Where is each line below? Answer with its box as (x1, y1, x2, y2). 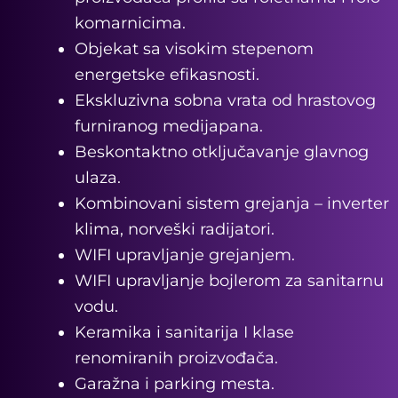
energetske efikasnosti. (75, 65, 259, 85)
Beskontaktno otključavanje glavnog (75, 142, 369, 163)
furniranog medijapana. (75, 116, 263, 137)
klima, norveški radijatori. (75, 219, 275, 240)
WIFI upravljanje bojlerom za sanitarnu (75, 271, 384, 291)
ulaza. (75, 168, 121, 188)
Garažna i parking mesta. (75, 374, 275, 394)
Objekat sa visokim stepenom (75, 39, 314, 60)
